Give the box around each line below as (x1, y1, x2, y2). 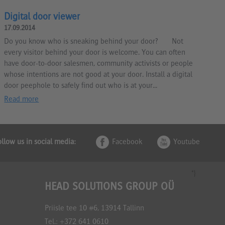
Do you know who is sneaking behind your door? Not (4, 38, 184, 46)
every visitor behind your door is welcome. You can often (4, 49, 186, 57)
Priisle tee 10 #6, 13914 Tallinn (44, 204, 144, 213)
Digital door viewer (4, 12, 80, 23)
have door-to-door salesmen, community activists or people (4, 60, 193, 68)
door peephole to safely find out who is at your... (4, 82, 158, 90)
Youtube (173, 139, 200, 147)
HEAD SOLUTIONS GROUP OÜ (44, 181, 174, 193)
